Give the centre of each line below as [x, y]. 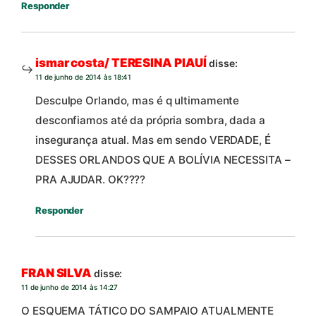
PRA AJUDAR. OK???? [91, 180]
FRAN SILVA [56, 273]
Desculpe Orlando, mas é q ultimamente [138, 101]
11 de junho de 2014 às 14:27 [70, 287]
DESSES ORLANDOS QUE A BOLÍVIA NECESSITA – [163, 160]
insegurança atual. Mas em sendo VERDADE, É [153, 140]
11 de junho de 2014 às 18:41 [84, 77]
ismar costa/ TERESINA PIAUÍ [121, 63]
